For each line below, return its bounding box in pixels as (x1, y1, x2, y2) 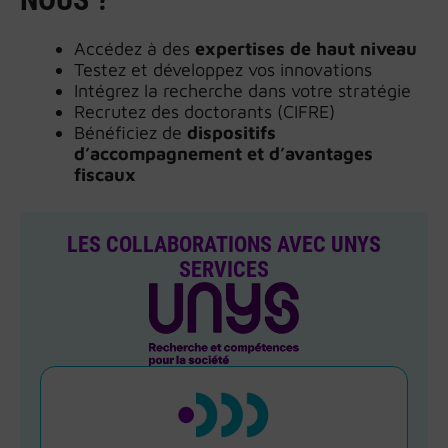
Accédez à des (74, 38, 195, 60)
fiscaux (74, 164, 136, 186)
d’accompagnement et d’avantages (74, 143, 373, 165)
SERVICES (179, 257, 269, 283)
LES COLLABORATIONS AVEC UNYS (67, 232, 381, 258)
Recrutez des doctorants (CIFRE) (74, 101, 335, 123)
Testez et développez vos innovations (74, 59, 372, 81)
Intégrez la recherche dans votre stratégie (74, 80, 411, 102)
